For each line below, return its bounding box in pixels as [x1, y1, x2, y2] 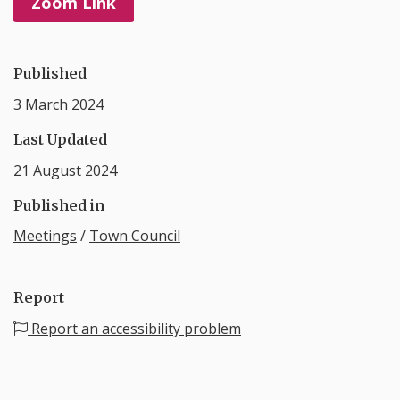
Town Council [89, 226, 180, 246]
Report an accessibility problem [28, 319, 241, 339]
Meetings [13, 226, 77, 246]
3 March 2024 [13, 94, 104, 114]
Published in [13, 196, 104, 214]
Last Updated [13, 129, 107, 148]
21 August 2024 [13, 160, 117, 180]
